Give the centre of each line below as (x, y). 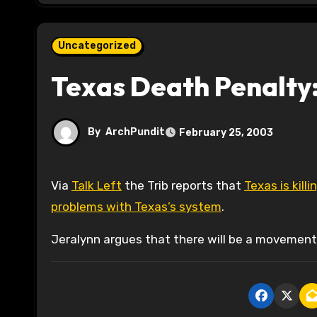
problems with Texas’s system (136, 207)
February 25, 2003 (226, 132)
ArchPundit (135, 132)
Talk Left (97, 186)
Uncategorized (97, 46)
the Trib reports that (183, 186)
